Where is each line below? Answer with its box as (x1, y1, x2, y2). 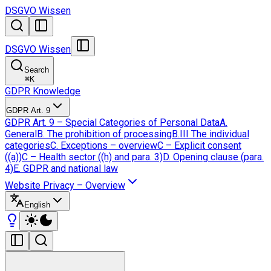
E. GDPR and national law (13, 163, 118, 174)
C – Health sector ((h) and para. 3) (22, 151, 163, 163)
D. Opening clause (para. (163, 151, 264, 163)
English (24, 200, 50, 209)
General (5, 128, 37, 140)
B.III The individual (172, 128, 249, 140)
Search (24, 65, 49, 74)
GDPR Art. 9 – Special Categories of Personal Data (5, 117, 220, 128)
